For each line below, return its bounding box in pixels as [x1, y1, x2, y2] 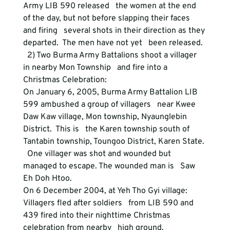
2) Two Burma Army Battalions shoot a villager [23, 50, 199, 61]
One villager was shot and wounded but [23, 149, 173, 159]
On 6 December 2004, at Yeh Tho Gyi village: [23, 186, 191, 196]
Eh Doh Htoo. [23, 174, 72, 184]
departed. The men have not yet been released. [23, 38, 203, 48]
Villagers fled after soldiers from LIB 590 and [23, 198, 196, 208]
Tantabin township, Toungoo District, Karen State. [23, 137, 206, 147]
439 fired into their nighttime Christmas [23, 210, 172, 221]
